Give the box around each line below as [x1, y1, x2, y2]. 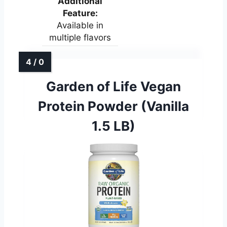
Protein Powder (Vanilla [38, 98, 189, 114]
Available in [57, 20, 103, 30]
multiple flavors [49, 32, 111, 43]
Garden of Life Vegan [46, 78, 181, 94]
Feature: [62, 8, 98, 18]
